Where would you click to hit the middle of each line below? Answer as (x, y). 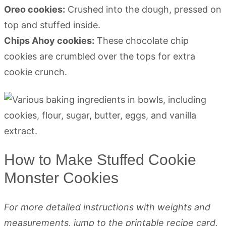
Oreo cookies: (35, 9)
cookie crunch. (36, 72)
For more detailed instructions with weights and (107, 207)
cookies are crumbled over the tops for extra (100, 56)
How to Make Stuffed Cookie (100, 159)
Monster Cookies (61, 178)
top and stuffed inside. (52, 25)
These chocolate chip (142, 40)
